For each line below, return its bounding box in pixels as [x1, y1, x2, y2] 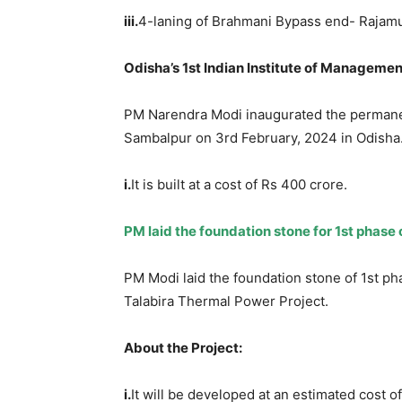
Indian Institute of [201, 58, 320, 76]
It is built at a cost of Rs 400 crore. [131, 175, 347, 193]
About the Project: [124, 338, 242, 356]
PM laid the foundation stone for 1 [124, 222, 341, 240]
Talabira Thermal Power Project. [124, 292, 328, 310]
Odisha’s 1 [124, 58, 188, 76]
